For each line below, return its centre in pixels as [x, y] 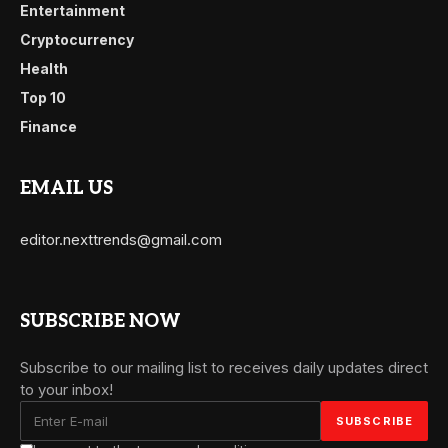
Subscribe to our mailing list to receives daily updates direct [224, 367]
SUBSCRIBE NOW [100, 321]
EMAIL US [66, 188]
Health [44, 68]
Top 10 [43, 97]
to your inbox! [66, 389]
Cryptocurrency [77, 39]
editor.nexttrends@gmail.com [121, 239]
